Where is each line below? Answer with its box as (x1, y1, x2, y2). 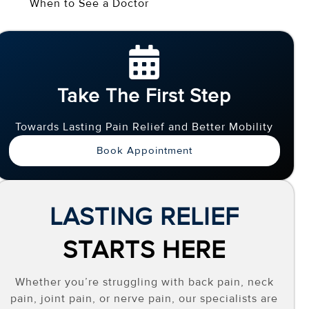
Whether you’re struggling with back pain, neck (14, 275, 274, 289)
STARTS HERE (63, 235, 226, 266)
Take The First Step (57, 83, 232, 108)
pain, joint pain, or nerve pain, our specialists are (10, 291, 279, 306)
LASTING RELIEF (49, 201, 239, 232)
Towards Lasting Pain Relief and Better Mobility (15, 119, 274, 134)
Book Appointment (96, 143, 192, 157)
